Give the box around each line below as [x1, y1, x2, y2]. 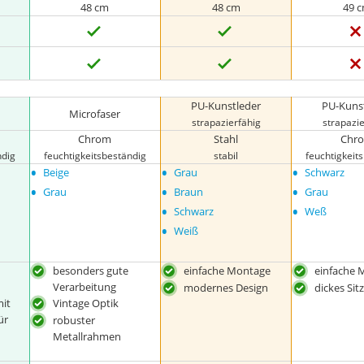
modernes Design [184, 279, 269, 295]
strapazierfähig [191, 115, 261, 128]
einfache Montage [184, 263, 271, 278]
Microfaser [69, 106, 121, 121]
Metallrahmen [52, 328, 121, 344]
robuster [52, 312, 95, 327]
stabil [214, 149, 239, 162]
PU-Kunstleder [191, 98, 262, 113]
